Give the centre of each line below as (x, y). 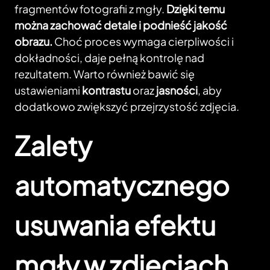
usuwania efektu (115, 225)
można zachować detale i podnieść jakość (121, 25)
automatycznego (122, 185)
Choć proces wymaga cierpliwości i (143, 42)
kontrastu (106, 90)
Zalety (53, 146)
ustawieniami (48, 90)
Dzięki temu (196, 9)
